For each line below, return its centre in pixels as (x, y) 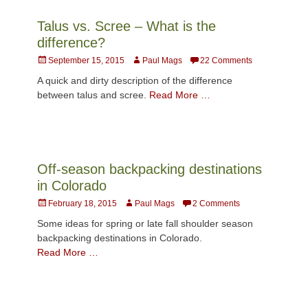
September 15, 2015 (86, 60)
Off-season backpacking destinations (150, 169)
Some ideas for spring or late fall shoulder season (145, 223)
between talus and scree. (93, 95)
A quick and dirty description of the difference (135, 80)
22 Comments (226, 60)
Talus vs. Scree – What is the (126, 26)
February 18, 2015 (82, 203)
